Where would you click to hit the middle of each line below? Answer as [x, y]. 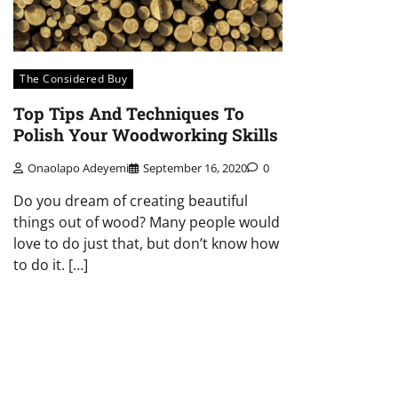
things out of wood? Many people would [147, 223]
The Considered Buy [73, 79]
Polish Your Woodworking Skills [146, 135]
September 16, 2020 [195, 168]
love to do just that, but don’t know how [146, 244]
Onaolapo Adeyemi [78, 168]
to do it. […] [51, 265]
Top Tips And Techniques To [129, 114]
